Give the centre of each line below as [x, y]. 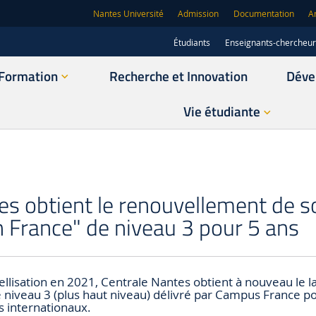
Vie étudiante [222, 112]
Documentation [263, 14]
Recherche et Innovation [179, 76]
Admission [199, 14]
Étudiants [192, 42]
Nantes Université [129, 14]
